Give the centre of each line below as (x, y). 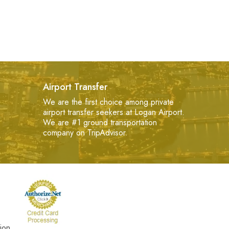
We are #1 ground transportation (100, 123)
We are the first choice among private (108, 102)
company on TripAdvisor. (85, 133)
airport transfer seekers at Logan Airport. (113, 112)
